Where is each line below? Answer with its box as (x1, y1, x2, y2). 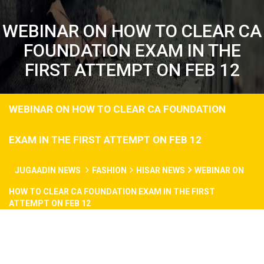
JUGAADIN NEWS (15, 166, 82, 175)
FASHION (92, 166, 127, 175)
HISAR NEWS (136, 166, 185, 175)
